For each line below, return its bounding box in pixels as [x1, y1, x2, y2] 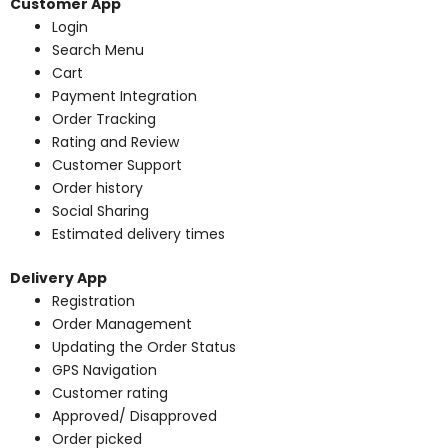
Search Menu [52, 40, 144, 61]
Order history [52, 178, 143, 199]
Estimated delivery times [52, 224, 225, 245]
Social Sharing [52, 201, 149, 222]
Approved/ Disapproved [52, 406, 217, 427]
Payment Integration [52, 86, 197, 107]
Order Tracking [52, 109, 156, 130]
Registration [52, 291, 135, 312]
